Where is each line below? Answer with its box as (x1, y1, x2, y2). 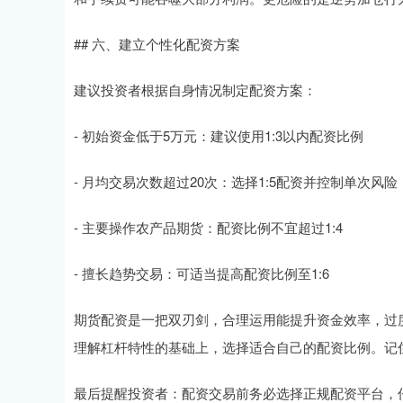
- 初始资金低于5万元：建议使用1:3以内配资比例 (74, 126, 363, 146)
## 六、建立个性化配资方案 (74, 34, 240, 54)
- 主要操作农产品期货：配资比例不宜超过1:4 (74, 218, 343, 237)
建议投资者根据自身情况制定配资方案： (74, 80, 317, 100)
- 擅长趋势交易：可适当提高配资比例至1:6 (74, 264, 329, 283)
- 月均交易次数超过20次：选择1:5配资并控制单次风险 (74, 172, 398, 192)
